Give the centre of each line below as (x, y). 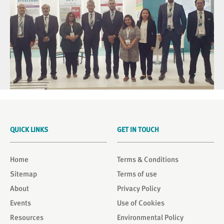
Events (20, 203)
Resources (27, 217)
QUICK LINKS (29, 129)
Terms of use (137, 174)
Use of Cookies (141, 203)
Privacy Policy (139, 188)
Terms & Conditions (148, 159)
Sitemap (23, 174)
